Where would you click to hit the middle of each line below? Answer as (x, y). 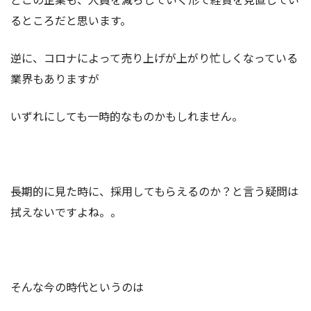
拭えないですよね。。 (66, 211)
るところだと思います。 (71, 20)
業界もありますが (55, 78)
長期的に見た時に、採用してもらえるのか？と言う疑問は (154, 191)
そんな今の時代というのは (77, 286)
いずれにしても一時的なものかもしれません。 (127, 116)
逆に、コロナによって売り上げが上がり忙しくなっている (154, 57)
